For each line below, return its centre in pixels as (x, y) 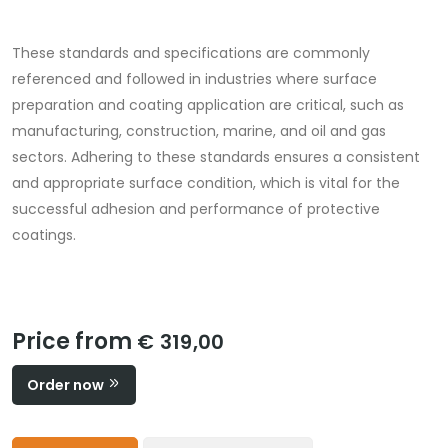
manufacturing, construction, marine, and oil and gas (199, 131)
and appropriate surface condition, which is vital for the (206, 183)
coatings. (44, 235)
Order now (67, 385)
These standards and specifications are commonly (191, 53)
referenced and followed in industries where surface (194, 79)
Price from (74, 342)
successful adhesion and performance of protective (196, 209)
